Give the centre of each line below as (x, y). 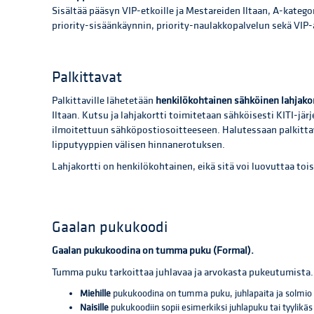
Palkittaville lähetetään (104, 101)
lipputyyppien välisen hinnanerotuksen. (138, 145)
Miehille (95, 294)
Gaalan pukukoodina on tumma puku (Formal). (153, 251)
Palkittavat (87, 78)
